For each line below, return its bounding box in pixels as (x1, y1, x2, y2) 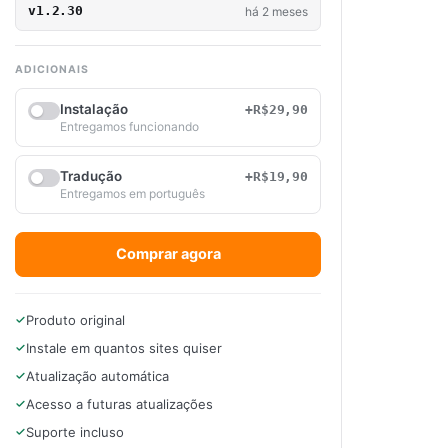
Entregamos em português (60, 186, 205, 201)
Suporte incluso (26, 424, 124, 440)
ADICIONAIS (15, 63, 89, 76)
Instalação (60, 101, 128, 117)
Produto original (26, 312, 125, 328)
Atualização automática (26, 368, 169, 384)
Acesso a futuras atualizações (26, 396, 213, 412)
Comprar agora (115, 245, 221, 263)
